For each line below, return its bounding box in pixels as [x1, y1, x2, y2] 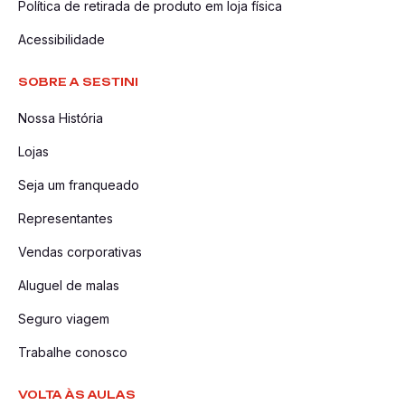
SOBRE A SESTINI [18, 75, 138, 89]
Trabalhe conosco [18, 344, 127, 360]
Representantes [18, 211, 113, 226]
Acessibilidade [18, 32, 105, 47]
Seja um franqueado [18, 177, 139, 193]
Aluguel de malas [18, 278, 119, 293]
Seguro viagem [18, 311, 109, 326]
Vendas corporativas [18, 244, 142, 259]
